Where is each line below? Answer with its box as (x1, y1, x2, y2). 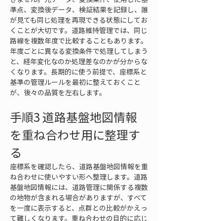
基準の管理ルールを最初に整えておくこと (10, 77, 141, 87)
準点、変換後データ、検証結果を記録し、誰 (10, 4, 148, 14)
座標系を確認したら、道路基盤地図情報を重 (10, 161, 148, 171)
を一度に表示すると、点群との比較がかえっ (10, 203, 147, 213)
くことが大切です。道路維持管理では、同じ (10, 25, 147, 35)
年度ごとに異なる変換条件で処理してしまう (10, 46, 148, 56)
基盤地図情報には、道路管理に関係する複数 (10, 182, 148, 192)
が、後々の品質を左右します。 (10, 87, 106, 97)
